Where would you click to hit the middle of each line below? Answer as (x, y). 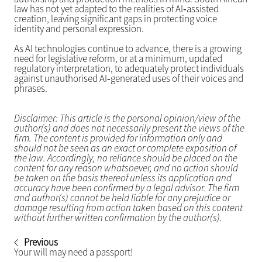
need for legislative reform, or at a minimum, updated (118, 59)
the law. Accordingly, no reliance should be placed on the (125, 158)
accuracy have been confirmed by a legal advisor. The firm (126, 188)
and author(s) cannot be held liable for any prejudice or (122, 198)
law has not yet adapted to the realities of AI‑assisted (116, 9)
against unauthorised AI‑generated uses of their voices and (128, 79)
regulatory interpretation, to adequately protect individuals (129, 69)
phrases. (30, 89)
